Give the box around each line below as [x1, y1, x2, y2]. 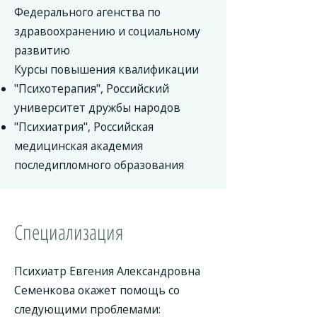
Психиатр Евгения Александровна [14, 263, 200, 279]
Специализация [14, 218, 123, 246]
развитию [14, 42, 70, 58]
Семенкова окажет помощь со [14, 282, 180, 298]
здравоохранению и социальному [14, 23, 200, 39]
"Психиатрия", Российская [14, 119, 154, 134]
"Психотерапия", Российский [14, 81, 169, 96]
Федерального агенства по [14, 4, 161, 20]
